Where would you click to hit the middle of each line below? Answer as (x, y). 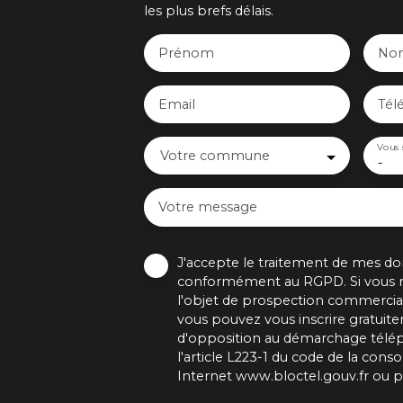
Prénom (186, 54)
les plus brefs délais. (209, 11)
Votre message (208, 207)
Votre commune (215, 156)
